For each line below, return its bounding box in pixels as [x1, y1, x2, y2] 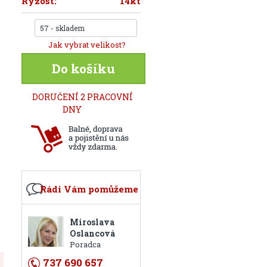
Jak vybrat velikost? [48, 39, 126, 50]
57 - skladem [40, 23, 85, 33]
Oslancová [70, 228, 116, 239]
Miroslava [70, 216, 115, 228]
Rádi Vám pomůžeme [40, 183, 139, 195]
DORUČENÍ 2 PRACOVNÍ [32, 91, 133, 103]
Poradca [70, 239, 101, 250]
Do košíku [52, 60, 116, 77]
